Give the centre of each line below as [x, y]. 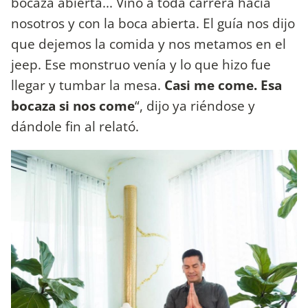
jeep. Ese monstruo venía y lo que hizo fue [141, 64]
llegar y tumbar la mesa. [88, 85]
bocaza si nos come [73, 105]
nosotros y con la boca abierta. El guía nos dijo [153, 23]
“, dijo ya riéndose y [195, 105]
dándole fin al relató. [75, 126]
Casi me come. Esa [223, 85]
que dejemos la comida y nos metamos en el [148, 43]
